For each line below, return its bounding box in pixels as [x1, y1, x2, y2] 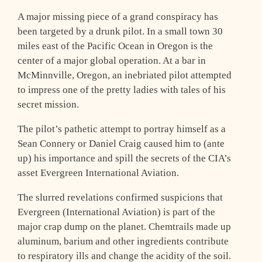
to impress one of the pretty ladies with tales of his [18, 84, 226, 95]
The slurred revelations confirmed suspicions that [18, 191, 223, 203]
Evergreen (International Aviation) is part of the [18, 206, 215, 218]
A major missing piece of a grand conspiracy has [18, 11, 218, 22]
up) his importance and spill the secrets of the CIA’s [18, 152, 231, 164]
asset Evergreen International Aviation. [18, 167, 179, 178]
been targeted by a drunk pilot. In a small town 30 [18, 25, 223, 37]
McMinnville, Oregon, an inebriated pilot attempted [18, 69, 232, 81]
